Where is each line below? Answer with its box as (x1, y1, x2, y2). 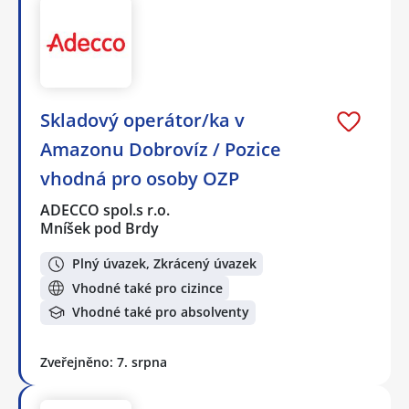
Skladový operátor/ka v (40, 107, 245, 132)
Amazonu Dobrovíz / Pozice (40, 136, 281, 162)
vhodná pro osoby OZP (40, 165, 239, 191)
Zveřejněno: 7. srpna (40, 352, 167, 371)
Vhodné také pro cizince (72, 278, 223, 297)
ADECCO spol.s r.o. (40, 199, 172, 220)
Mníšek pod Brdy (40, 217, 159, 238)
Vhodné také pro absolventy (72, 303, 249, 321)
